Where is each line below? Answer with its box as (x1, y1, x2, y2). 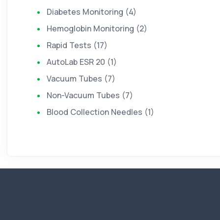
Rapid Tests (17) (47, 40, 108, 51)
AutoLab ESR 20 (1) (47, 56, 117, 67)
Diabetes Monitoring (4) (47, 6, 137, 17)
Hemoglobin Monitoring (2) (47, 23, 147, 34)
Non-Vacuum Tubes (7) (47, 90, 133, 101)
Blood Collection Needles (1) (47, 107, 154, 117)
